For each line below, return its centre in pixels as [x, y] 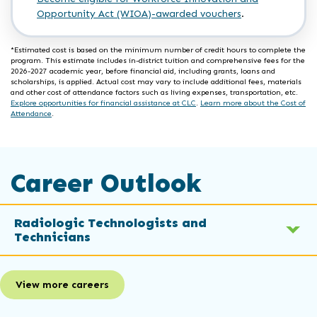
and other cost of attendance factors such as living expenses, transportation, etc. [154, 92]
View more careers [62, 284]
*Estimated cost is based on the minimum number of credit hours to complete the [158, 50]
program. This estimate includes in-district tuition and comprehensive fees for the [158, 60]
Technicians [52, 237]
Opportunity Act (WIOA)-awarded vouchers [139, 13]
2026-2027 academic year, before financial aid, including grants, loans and [143, 71]
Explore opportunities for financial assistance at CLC [103, 103]
